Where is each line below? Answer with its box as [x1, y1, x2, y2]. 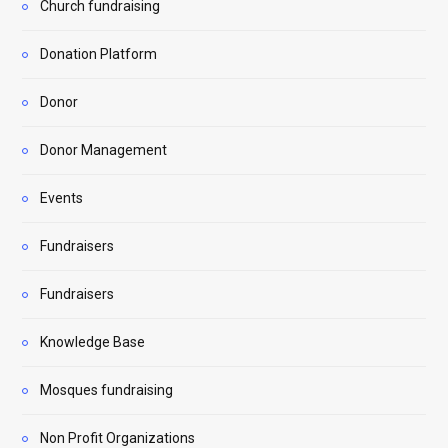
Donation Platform [40, 45, 157, 62]
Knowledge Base [40, 333, 145, 350]
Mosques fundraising [40, 381, 173, 398]
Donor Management [40, 141, 167, 158]
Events [40, 189, 83, 206]
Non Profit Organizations [40, 429, 195, 446]
